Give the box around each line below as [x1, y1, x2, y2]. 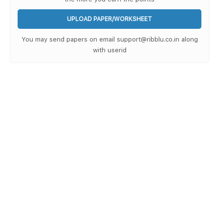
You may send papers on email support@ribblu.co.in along [21, 35, 198, 43]
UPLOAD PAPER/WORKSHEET [67, 15, 152, 22]
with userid [92, 45, 127, 54]
